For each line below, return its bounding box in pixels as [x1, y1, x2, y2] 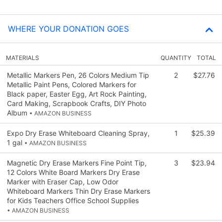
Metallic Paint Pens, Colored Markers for [7, 80, 136, 89]
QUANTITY [161, 54, 191, 61]
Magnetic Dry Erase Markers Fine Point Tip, [7, 158, 147, 167]
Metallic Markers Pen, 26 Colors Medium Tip [7, 70, 149, 79]
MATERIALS [6, 54, 39, 61]
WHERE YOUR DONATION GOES [8, 23, 129, 34]
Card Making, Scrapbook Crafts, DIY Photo [7, 99, 146, 108]
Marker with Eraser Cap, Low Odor [7, 177, 118, 186]
